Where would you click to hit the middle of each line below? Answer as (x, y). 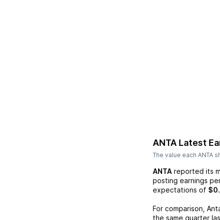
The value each (175, 155)
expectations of (179, 190)
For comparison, (180, 208)
